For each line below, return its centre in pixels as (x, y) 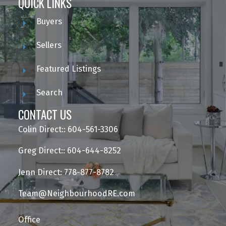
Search (49, 93)
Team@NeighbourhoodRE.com (76, 194)
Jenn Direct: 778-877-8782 (66, 172)
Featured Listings (68, 69)
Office (29, 220)
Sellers (49, 45)
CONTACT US (45, 115)
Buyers (49, 22)
